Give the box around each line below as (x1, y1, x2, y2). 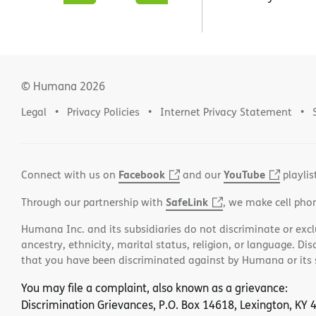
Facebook (119, 166, 165, 182)
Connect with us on (21, 166, 119, 182)
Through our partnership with (21, 194, 166, 209)
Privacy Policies (67, 104, 140, 119)
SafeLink (166, 193, 208, 209)
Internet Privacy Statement (160, 104, 292, 119)
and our (180, 166, 224, 182)
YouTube (224, 166, 265, 182)
